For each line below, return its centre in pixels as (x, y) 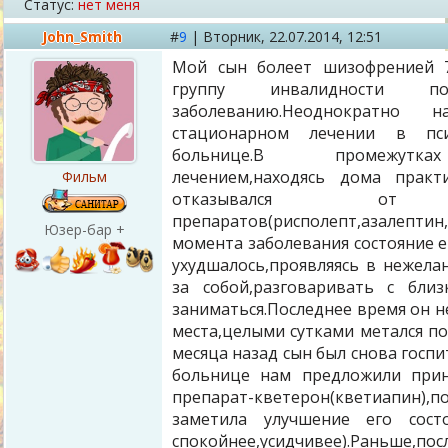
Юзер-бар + (84, 229)
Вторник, (236, 36)
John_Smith (82, 36)
